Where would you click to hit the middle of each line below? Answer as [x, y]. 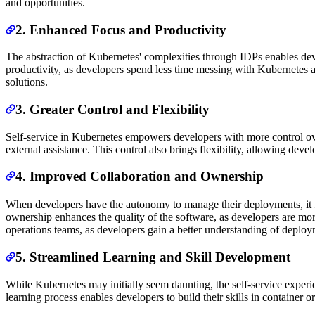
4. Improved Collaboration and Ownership [140, 176]
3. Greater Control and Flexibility [112, 109]
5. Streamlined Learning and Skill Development [153, 257]
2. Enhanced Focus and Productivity [121, 30]
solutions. [27, 82]
